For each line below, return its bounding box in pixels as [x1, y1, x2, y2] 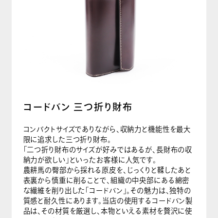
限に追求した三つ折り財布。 [23, 135, 111, 143]
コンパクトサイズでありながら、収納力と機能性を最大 [23, 125, 191, 133]
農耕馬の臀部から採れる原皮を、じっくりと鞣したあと [23, 166, 192, 174]
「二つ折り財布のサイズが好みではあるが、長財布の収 [23, 145, 193, 153]
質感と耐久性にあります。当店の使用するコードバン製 [23, 197, 193, 204]
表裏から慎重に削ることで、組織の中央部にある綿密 [23, 176, 190, 184]
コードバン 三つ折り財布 [23, 102, 133, 111]
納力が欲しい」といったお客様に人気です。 [23, 156, 157, 163]
